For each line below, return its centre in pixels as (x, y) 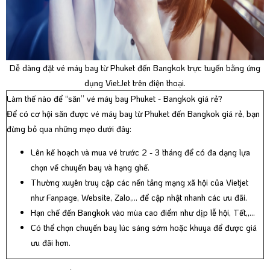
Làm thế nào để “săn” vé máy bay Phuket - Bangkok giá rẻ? (115, 98)
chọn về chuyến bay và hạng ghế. (91, 167)
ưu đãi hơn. (51, 242)
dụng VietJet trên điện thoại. (135, 83)
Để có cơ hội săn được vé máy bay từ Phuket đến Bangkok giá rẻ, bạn (133, 113)
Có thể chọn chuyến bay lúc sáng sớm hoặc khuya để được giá (144, 227)
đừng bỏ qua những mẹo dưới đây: (69, 128)
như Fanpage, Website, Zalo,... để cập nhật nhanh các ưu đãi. (139, 197)
